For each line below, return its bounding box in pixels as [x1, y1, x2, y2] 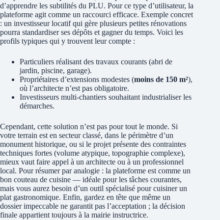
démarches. [20, 101, 55, 110]
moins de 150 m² [134, 75, 188, 83]
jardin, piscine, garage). [20, 66, 92, 75]
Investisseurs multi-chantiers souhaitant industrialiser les [20, 92, 192, 101]
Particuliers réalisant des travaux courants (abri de [20, 57, 172, 66]
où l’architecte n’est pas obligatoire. [20, 83, 129, 92]
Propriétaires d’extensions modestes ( [20, 75, 134, 83]
